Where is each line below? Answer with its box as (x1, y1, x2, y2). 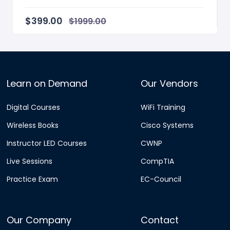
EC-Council (141, 174, 182, 185)
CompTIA (141, 156, 175, 167)
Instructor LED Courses (7, 138, 87, 149)
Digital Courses (7, 102, 60, 113)
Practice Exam (7, 174, 58, 185)
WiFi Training (141, 102, 186, 113)
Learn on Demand (7, 77, 87, 90)
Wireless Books (7, 120, 59, 131)
